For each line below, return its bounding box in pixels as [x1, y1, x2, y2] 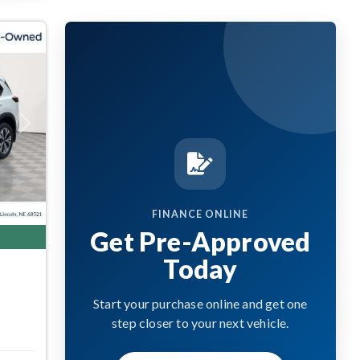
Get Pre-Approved [90, 225, 311, 257]
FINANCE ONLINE [152, 207, 249, 220]
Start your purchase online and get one [93, 295, 308, 311]
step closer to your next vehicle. [112, 314, 289, 330]
